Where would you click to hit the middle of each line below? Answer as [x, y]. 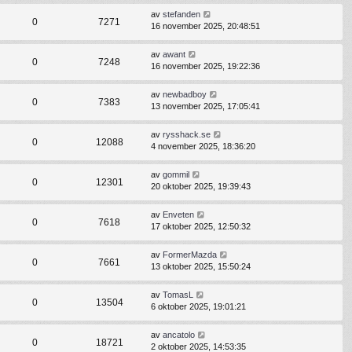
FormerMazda [190, 255]
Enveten [178, 215]
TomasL [178, 295]
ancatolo [179, 335]
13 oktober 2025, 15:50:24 [201, 267]
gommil [176, 175]
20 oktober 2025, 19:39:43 [201, 187]
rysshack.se [187, 135]
